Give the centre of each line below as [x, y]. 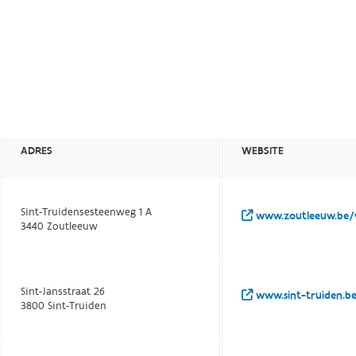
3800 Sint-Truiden [64, 306]
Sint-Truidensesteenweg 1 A [87, 213]
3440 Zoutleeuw [60, 227]
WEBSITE [263, 151]
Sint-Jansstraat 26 [63, 292]
